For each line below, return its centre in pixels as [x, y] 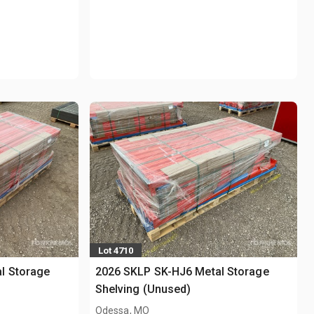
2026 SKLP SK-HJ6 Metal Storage [182, 272]
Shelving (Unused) [143, 289]
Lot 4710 [115, 250]
